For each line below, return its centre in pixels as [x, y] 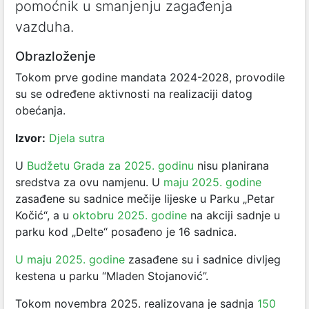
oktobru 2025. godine [130, 215]
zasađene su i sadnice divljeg [203, 259]
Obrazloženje [56, 56]
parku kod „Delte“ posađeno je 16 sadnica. [126, 232]
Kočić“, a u [44, 215]
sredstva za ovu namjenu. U [89, 182]
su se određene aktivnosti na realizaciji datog [134, 94]
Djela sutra [77, 138]
